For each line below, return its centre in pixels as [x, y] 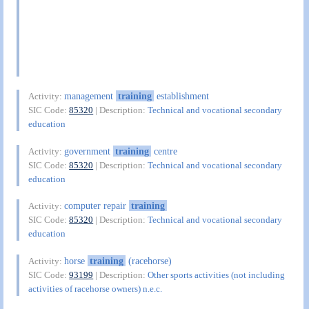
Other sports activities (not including [217, 275]
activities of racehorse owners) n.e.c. [96, 288]
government [89, 151]
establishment [181, 96]
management [90, 96]
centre [164, 151]
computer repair [97, 206]
